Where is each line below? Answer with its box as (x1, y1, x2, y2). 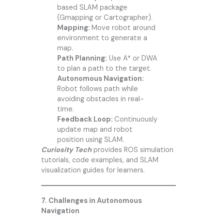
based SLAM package (57, 2, 127, 12)
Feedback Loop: (57, 114, 114, 124)
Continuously (114, 114, 157, 124)
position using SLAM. (57, 135, 124, 144)
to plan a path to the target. (57, 63, 152, 73)
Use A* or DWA (107, 53, 157, 63)
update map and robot (57, 124, 133, 134)
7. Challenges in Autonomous (41, 196, 142, 205)
